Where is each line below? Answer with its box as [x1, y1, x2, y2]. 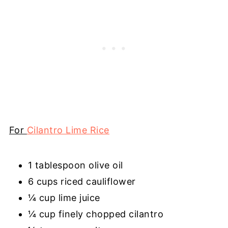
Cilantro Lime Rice [26, 124, 109, 135]
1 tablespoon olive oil [27, 159, 126, 170]
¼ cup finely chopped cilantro [27, 208, 164, 219]
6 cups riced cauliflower [27, 176, 136, 187]
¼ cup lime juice [27, 192, 100, 203]
